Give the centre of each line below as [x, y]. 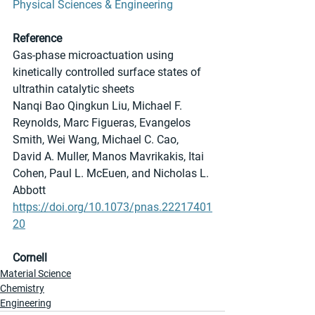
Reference [37, 39]
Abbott [31, 191]
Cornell [30, 258]
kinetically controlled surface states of [108, 72]
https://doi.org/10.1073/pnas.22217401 [112, 207]
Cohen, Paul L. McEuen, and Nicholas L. [112, 174]
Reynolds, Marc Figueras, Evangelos [103, 123]
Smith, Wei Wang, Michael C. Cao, [97, 140]
